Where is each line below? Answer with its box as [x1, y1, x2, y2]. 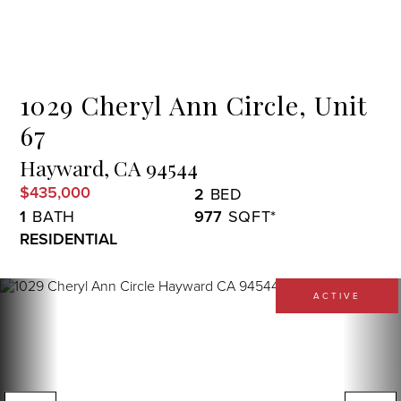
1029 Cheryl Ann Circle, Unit [20, 88, 369, 122]
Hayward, [20, 154, 110, 182]
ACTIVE [313, 289, 361, 302]
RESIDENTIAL [20, 227, 118, 250]
